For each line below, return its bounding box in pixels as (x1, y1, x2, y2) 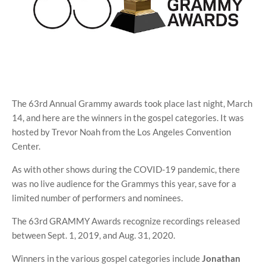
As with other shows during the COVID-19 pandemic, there (12, 163, 240, 175)
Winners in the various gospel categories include (12, 252, 202, 264)
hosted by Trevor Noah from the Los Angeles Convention (12, 126, 231, 137)
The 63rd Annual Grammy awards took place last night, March (12, 97, 252, 109)
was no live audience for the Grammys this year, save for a (12, 178, 236, 189)
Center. (12, 140, 42, 151)
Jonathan (202, 252, 240, 264)
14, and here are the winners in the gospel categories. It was (12, 112, 244, 123)
